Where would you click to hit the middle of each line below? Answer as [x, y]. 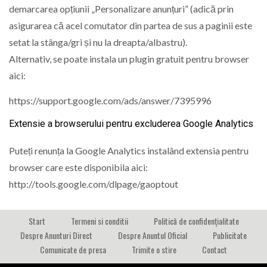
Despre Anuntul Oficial [153, 235]
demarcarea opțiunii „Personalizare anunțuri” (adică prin [121, 9]
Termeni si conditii [99, 221]
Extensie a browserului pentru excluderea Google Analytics [131, 123]
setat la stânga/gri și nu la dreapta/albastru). [98, 42]
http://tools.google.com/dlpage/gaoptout [94, 184]
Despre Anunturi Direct [56, 235]
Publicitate [230, 235]
